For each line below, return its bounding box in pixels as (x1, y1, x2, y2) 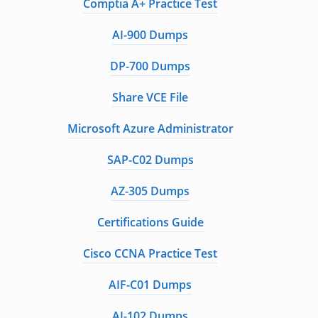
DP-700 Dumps (110, 58, 190, 74)
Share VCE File (112, 89, 188, 105)
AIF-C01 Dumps (109, 277, 192, 292)
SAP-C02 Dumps (106, 152, 194, 168)
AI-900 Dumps (112, 27, 188, 43)
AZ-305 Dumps (111, 183, 190, 199)
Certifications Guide (97, 214, 204, 230)
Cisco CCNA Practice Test (83, 246, 217, 261)
